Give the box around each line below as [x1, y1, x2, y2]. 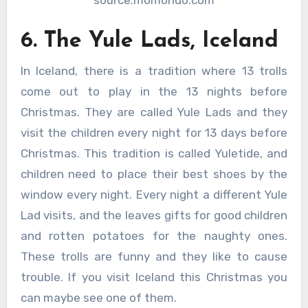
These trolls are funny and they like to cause [20, 249, 288, 263]
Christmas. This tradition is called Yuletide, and [20, 146, 288, 160]
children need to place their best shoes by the [20, 166, 288, 181]
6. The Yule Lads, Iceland [20, 30, 278, 53]
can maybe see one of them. [20, 290, 177, 305]
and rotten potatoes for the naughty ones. [20, 228, 288, 243]
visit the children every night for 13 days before [20, 125, 288, 140]
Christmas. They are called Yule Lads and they [20, 104, 288, 119]
